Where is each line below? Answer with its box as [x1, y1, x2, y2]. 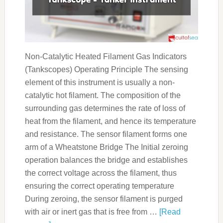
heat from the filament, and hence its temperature [24, 117, 196, 126]
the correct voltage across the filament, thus [24, 169, 177, 178]
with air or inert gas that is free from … [24, 208, 159, 217]
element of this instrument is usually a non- [24, 78, 175, 87]
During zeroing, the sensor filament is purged [24, 195, 183, 204]
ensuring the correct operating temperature [24, 182, 174, 191]
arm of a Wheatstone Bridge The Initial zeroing [24, 143, 188, 152]
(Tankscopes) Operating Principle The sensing [24, 65, 188, 74]
